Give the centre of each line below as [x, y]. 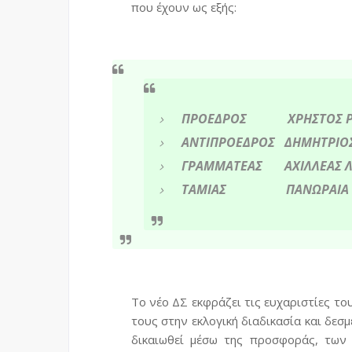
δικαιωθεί [157, 340]
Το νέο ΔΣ [159, 302]
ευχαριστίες [297, 302]
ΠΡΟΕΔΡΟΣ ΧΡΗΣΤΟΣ [262, 119]
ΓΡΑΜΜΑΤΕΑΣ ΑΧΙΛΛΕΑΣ [262, 166]
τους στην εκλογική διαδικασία [216, 321]
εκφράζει [216, 302]
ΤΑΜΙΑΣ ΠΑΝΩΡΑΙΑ [265, 190]
